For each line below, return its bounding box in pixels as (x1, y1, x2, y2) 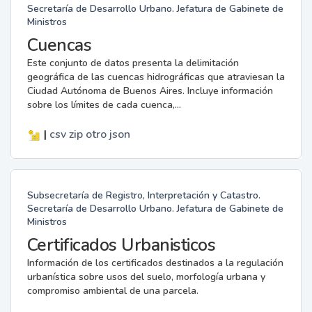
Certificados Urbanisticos (26, 233, 215, 257)
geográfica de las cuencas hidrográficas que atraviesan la (26, 70, 285, 84)
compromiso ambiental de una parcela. (26, 283, 198, 297)
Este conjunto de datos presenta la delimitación (26, 56, 239, 70)
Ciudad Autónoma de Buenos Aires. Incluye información (26, 84, 273, 97)
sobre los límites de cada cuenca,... (26, 97, 181, 111)
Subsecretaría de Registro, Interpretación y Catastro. (26, 188, 260, 202)
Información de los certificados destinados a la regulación (26, 256, 283, 270)
